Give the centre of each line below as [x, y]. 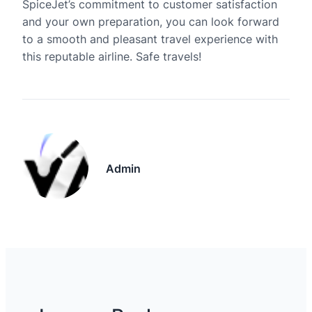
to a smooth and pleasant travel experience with [150, 39]
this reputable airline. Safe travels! [112, 56]
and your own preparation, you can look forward [151, 22]
